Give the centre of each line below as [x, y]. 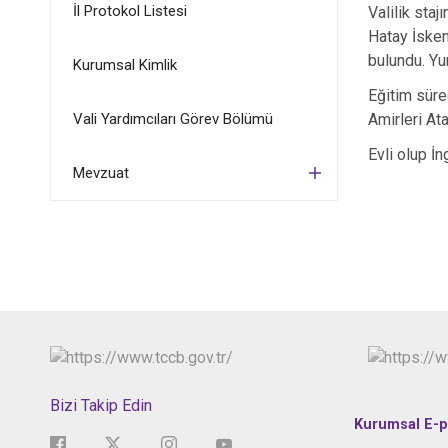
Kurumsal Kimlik [124, 65]
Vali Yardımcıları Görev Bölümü [172, 119]
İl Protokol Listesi [129, 11]
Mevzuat [100, 173]
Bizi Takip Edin [100, 405]
